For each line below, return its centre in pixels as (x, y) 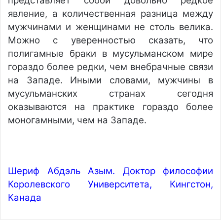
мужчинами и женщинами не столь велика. (110, 27)
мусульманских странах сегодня (110, 93)
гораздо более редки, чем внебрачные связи (110, 67)
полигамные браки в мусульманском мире (110, 54)
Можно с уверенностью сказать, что (110, 40)
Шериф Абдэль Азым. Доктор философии (110, 171)
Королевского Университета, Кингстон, (110, 184)
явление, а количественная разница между (110, 14)
